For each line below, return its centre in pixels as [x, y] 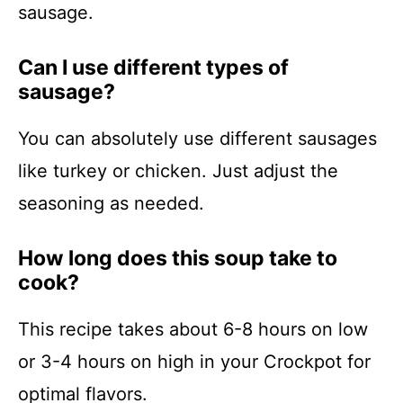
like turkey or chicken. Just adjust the [178, 171]
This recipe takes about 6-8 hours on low [193, 329]
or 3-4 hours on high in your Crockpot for [194, 362]
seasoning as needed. [111, 203]
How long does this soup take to [178, 258]
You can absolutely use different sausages [197, 139]
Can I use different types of [153, 67]
